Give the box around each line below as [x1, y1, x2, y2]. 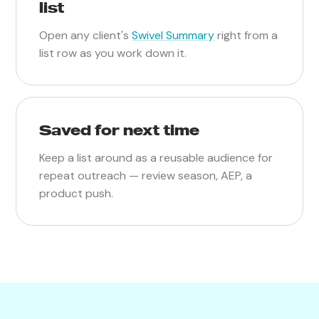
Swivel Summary [132, 27, 215, 43]
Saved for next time [39, 120, 200, 139]
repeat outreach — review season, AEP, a [39, 167, 253, 183]
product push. [39, 185, 114, 201]
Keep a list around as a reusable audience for [39, 150, 273, 165]
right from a [214, 27, 278, 43]
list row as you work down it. [39, 45, 187, 61]
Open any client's [39, 27, 132, 43]
